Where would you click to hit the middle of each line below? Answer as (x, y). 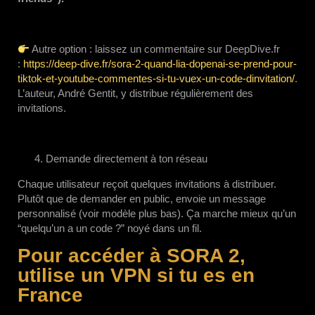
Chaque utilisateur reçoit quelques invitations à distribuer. (147, 184)
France (50, 295)
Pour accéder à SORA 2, (131, 256)
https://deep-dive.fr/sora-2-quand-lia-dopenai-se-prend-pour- (160, 64)
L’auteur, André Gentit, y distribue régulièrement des (135, 93)
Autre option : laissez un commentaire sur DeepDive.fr (155, 49)
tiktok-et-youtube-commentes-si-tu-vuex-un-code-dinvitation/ (156, 78)
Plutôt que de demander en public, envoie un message (142, 199)
